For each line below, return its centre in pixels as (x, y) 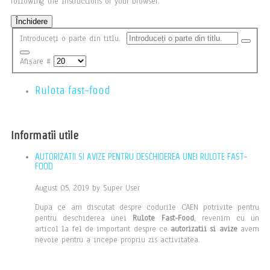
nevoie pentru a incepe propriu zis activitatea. (118, 240)
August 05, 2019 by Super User (87, 188)
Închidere (32, 21)
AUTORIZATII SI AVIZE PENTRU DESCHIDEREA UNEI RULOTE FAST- (141, 157)
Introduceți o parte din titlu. (73, 38)
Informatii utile (45, 135)
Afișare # (36, 61)
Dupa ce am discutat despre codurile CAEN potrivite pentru (147, 207)
